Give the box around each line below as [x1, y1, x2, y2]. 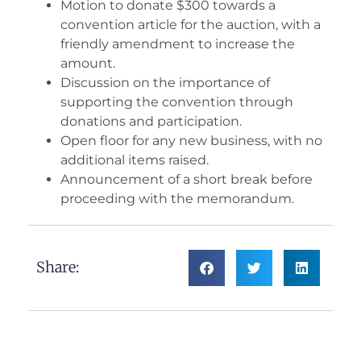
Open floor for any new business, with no [60, 132, 322, 148]
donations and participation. [60, 113, 242, 129]
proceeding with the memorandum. [60, 190, 294, 206]
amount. [60, 55, 115, 71]
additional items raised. [60, 151, 209, 168]
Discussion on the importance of [60, 74, 270, 90]
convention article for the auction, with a [60, 16, 321, 32]
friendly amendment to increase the [60, 35, 295, 52]
